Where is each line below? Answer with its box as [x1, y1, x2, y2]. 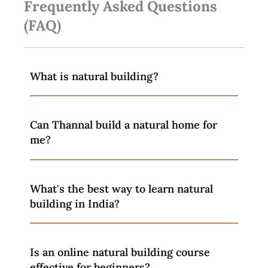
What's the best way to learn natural [30, 181, 213, 196]
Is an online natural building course [30, 245, 210, 260]
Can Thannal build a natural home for [30, 118, 217, 132]
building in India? [30, 196, 120, 211]
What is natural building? [30, 69, 159, 83]
